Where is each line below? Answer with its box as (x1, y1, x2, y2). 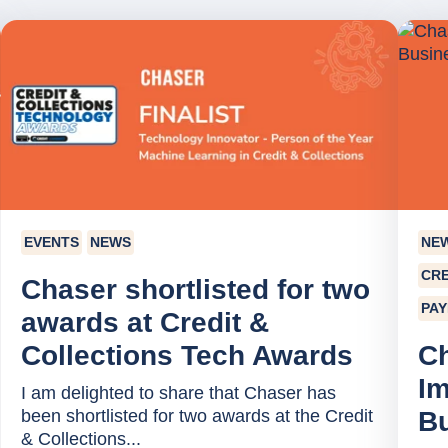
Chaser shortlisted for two (20, 273, 370, 305)
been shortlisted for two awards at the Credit (20, 405, 373, 426)
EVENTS (23, 233, 79, 250)
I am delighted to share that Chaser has (20, 382, 336, 403)
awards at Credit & (20, 306, 269, 338)
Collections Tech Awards (20, 339, 353, 371)
